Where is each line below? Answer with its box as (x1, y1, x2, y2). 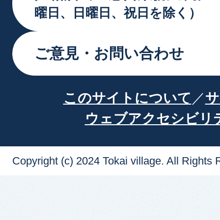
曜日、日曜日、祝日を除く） (34, 5, 201, 20)
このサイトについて (63, 90, 192, 106)
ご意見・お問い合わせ (34, 45, 184, 61)
